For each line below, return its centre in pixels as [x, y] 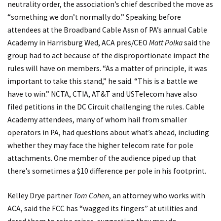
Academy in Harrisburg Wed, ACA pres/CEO [78, 43]
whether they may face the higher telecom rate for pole [100, 145]
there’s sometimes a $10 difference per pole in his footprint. [107, 171]
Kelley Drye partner [40, 195]
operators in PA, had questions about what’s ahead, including [108, 132]
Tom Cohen [91, 195]
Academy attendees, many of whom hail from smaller [97, 120]
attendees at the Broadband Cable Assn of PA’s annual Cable [107, 30]
